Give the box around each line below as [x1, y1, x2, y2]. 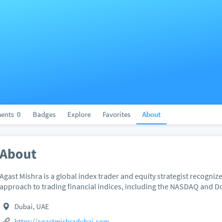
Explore [67, 110, 91, 119]
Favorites [103, 110, 130, 119]
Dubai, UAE [14, 202, 49, 211]
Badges [33, 110, 55, 119]
